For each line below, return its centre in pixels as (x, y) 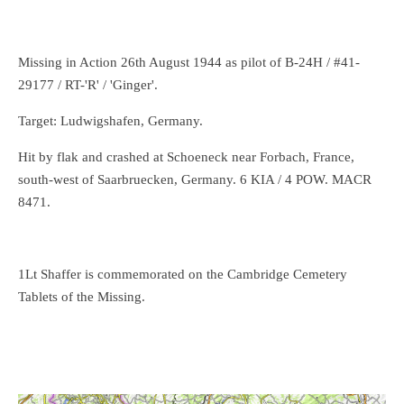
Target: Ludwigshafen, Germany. (110, 121)
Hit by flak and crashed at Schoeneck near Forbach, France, (186, 157)
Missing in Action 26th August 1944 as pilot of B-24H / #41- (189, 63)
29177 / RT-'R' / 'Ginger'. (88, 85)
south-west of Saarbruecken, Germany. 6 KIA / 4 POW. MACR (195, 180)
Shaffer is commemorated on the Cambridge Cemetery (194, 275)
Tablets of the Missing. (82, 297)
